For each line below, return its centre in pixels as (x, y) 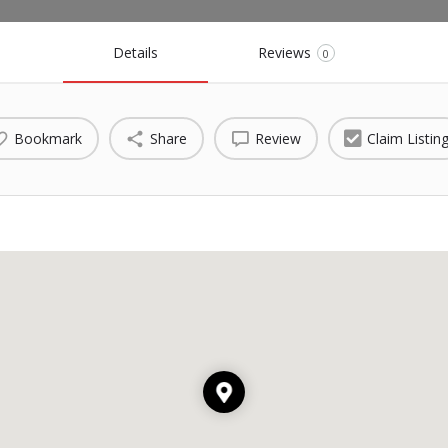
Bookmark (48, 138)
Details (135, 53)
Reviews (284, 53)
